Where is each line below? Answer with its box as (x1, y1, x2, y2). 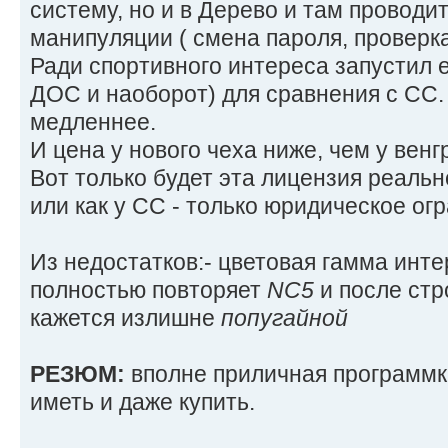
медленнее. (30, 109, 156, 136)
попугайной (221, 305, 348, 332)
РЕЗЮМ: (30, 361, 131, 388)
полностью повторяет (30, 277, 267, 304)
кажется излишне (30, 305, 221, 332)
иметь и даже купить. (30, 389, 255, 416)
